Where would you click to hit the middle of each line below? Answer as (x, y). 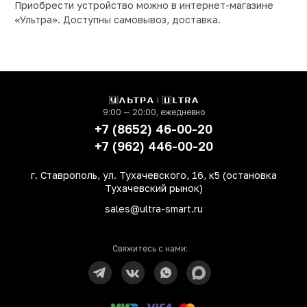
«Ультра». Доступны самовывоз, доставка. (118, 20)
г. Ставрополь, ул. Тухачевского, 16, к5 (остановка (153, 175)
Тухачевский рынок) (153, 188)
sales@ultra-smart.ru (153, 209)
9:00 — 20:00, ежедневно (153, 112)
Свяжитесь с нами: (150, 249)
